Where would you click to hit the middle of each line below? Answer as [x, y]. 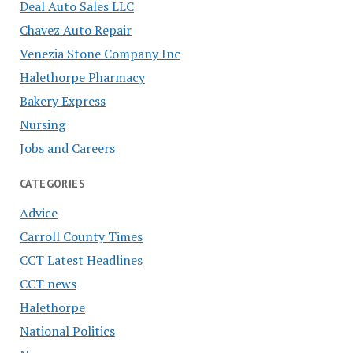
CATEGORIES [52, 183]
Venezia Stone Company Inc [100, 53]
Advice [38, 212]
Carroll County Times [81, 236]
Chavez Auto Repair [75, 30]
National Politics [67, 331]
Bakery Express [62, 100]
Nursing [42, 124]
